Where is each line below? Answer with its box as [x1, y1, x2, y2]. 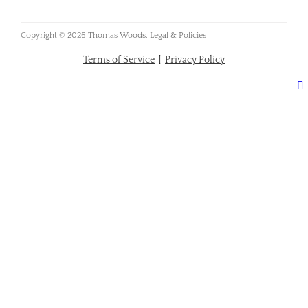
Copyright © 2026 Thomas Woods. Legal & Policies [21, 31, 207, 41]
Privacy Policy [165, 54, 225, 66]
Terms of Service [83, 54, 155, 66]
